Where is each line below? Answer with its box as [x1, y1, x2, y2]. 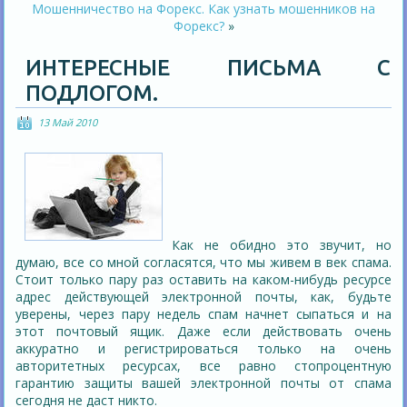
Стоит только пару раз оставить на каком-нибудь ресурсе [15, 271, 392, 289]
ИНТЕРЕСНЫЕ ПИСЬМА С [25, 55, 391, 81]
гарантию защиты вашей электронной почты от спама [15, 374, 392, 392]
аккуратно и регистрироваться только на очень [15, 340, 392, 358]
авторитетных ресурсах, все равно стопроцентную [15, 357, 392, 375]
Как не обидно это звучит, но [172, 236, 392, 254]
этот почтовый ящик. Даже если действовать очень [15, 323, 392, 341]
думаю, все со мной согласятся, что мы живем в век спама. [15, 253, 392, 272]
